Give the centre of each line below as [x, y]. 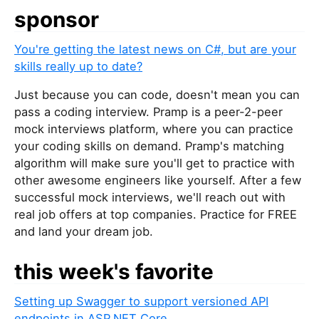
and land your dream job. [84, 232]
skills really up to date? [78, 67]
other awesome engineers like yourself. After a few [158, 181]
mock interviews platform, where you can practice [154, 129]
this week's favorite [114, 272]
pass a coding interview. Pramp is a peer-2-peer [148, 112]
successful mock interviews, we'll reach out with [150, 198]
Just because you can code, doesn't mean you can [157, 95]
